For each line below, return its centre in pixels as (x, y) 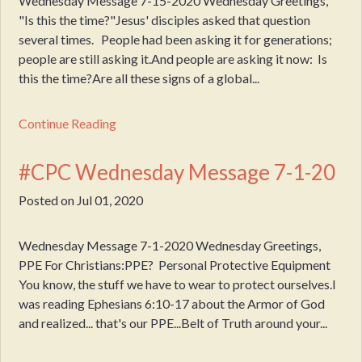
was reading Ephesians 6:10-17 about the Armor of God (172, 304)
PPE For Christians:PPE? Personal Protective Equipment (176, 265)
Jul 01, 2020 (110, 200)
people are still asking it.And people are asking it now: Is (173, 58)
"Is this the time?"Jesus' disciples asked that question (165, 19)
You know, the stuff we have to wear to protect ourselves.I (178, 284)
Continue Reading (68, 123)
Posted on (48, 200)
